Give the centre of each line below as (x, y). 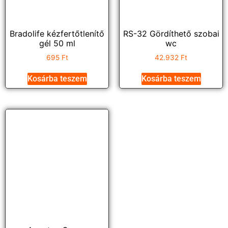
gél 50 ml (57, 43)
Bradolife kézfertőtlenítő (57, 33)
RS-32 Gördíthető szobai (171, 33)
